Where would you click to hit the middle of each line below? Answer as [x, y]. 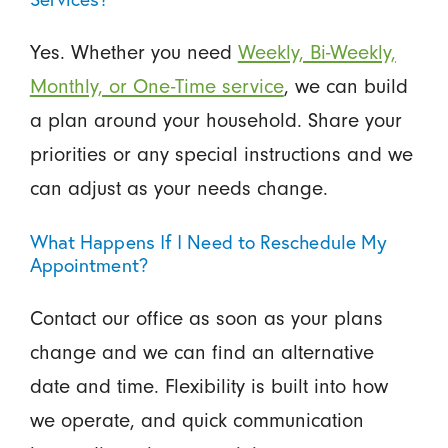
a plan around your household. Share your [215, 119]
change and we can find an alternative [201, 351]
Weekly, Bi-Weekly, [316, 51]
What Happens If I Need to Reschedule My [208, 241]
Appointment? [88, 264]
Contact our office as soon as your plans [206, 317]
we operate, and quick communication [196, 419]
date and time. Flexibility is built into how [208, 385]
